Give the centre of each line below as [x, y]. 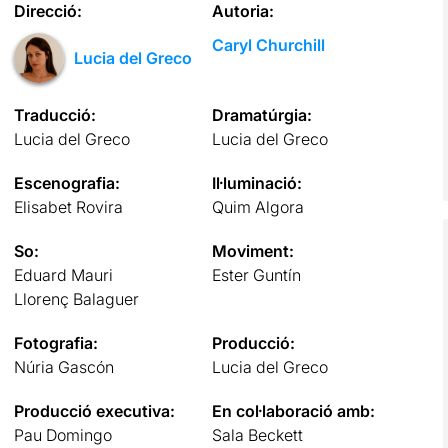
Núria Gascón [63, 366]
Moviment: [253, 250]
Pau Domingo [62, 434]
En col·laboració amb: [294, 410]
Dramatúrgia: [262, 114]
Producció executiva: [94, 410]
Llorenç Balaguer [76, 298]
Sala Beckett [258, 434]
